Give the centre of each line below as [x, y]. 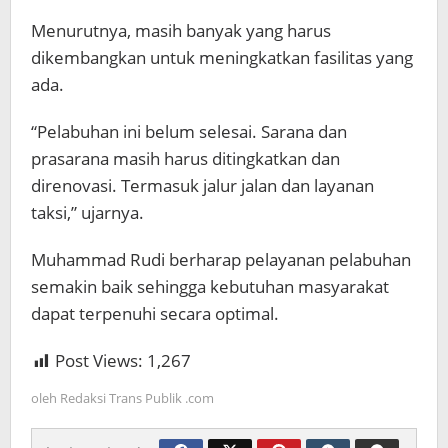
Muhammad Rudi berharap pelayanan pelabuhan [221, 260]
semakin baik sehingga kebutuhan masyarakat [210, 287]
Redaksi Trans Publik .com [137, 398]
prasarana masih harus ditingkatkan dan [185, 159]
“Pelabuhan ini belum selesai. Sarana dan [189, 132]
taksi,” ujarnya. [87, 213]
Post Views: [99, 361]
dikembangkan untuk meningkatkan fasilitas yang [222, 58]
